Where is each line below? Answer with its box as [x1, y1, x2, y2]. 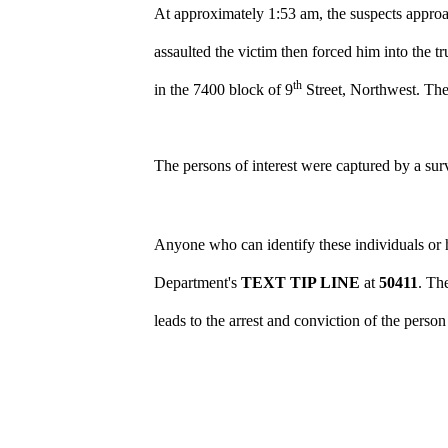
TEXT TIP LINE [241, 274, 361, 291]
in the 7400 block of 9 [154, 81, 294, 98]
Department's [154, 274, 242, 291]
